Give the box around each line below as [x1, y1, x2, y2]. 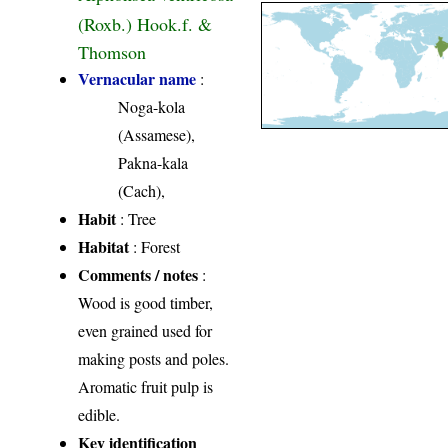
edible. [78, 404, 121, 426]
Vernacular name [78, 67, 197, 91]
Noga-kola [118, 96, 186, 118]
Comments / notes [78, 263, 199, 287]
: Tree [116, 208, 157, 230]
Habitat [78, 235, 130, 259]
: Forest [129, 236, 181, 258]
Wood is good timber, [78, 292, 214, 314]
